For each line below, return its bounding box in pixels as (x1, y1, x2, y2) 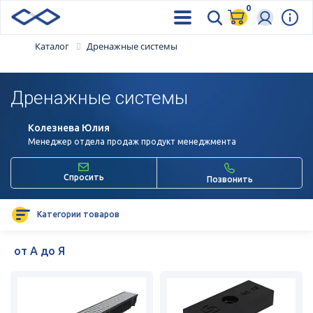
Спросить (63, 172, 104, 182)
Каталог (35, 40, 69, 52)
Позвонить (206, 174, 253, 184)
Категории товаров (37, 210, 119, 219)
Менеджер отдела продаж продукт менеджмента (28, 136, 236, 146)
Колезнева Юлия (28, 122, 110, 133)
